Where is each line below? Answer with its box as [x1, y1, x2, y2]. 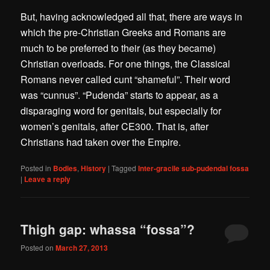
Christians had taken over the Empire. [20, 135, 181, 149]
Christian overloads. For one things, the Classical [20, 57, 231, 71]
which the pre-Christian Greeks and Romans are [20, 25, 227, 40]
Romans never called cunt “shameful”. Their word [20, 72, 231, 87]
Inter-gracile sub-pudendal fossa [138, 163, 250, 174]
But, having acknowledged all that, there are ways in [20, 10, 243, 24]
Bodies [53, 163, 78, 174]
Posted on [20, 242, 56, 253]
